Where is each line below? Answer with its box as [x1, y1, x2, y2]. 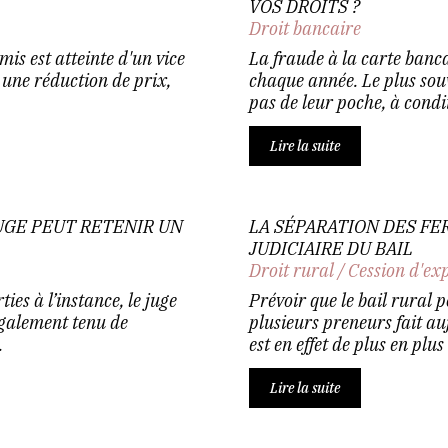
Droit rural [249, 259, 334, 282]
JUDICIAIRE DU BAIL [249, 237, 413, 260]
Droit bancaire [249, 17, 361, 40]
